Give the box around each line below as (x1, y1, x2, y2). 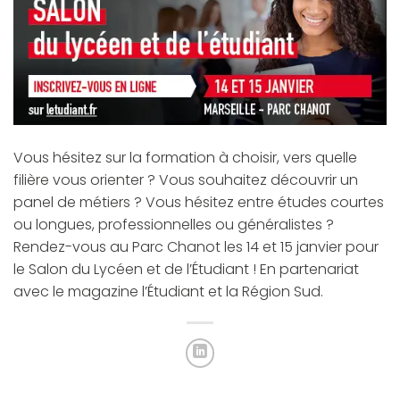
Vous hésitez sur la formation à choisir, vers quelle (13, 146, 357, 168)
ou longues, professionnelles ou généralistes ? (13, 213, 334, 235)
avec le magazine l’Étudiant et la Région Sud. (13, 280, 323, 302)
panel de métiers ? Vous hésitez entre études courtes (13, 191, 384, 212)
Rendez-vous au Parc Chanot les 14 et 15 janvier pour (13, 236, 379, 257)
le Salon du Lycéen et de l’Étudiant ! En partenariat (13, 258, 359, 279)
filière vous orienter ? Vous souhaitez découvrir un (13, 169, 358, 190)
